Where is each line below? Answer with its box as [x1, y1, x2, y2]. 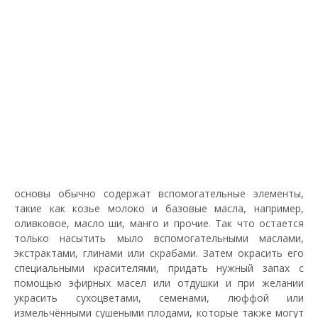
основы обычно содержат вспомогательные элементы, [14, 186, 304, 200]
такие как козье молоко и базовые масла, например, [14, 201, 304, 215]
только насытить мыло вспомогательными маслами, [14, 231, 304, 245]
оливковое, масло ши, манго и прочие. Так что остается [14, 216, 304, 230]
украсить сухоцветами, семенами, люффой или [14, 290, 304, 305]
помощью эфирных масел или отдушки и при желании [14, 275, 304, 290]
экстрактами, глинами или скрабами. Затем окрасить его [14, 246, 304, 260]
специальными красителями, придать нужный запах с [14, 261, 304, 275]
